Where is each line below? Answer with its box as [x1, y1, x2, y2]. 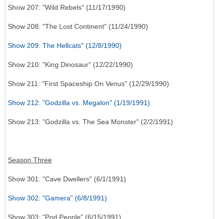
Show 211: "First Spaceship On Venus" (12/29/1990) [8, 80, 169, 88]
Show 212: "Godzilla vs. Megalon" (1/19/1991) [8, 99, 150, 107]
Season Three [8, 156, 52, 164]
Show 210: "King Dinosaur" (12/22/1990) [8, 61, 133, 69]
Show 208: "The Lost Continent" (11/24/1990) [8, 22, 148, 31]
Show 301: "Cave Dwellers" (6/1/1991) [8, 175, 126, 183]
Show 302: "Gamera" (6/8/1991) [8, 194, 107, 202]
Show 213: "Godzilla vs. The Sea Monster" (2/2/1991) [8, 118, 173, 126]
